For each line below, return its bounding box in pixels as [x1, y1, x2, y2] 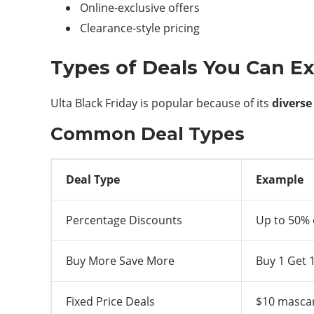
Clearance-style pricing [80, 20, 200, 36]
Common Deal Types [50, 123, 245, 144]
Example [256, 172, 303, 187]
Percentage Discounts [66, 212, 182, 228]
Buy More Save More [66, 253, 175, 268]
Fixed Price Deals [66, 294, 155, 309]
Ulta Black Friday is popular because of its [50, 95, 272, 111]
